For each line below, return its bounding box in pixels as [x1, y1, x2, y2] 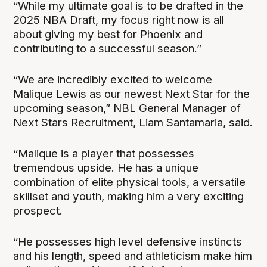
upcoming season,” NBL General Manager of [13, 101, 241, 115]
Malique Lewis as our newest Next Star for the [13, 86, 250, 101]
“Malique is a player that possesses [13, 146, 195, 160]
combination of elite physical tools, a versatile [13, 175, 246, 189]
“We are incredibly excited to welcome [13, 72, 213, 86]
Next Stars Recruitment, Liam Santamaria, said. [13, 115, 253, 129]
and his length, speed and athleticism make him [13, 249, 253, 263]
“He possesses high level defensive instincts [13, 234, 243, 249]
